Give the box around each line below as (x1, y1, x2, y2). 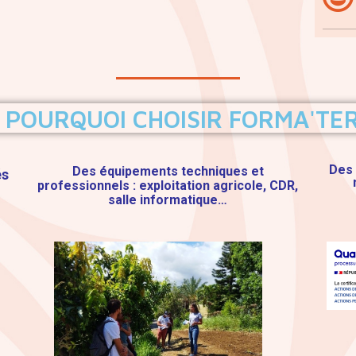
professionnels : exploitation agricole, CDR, (37, 177, 299, 193)
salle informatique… (108, 192, 228, 207)
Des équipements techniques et (72, 163, 264, 179)
